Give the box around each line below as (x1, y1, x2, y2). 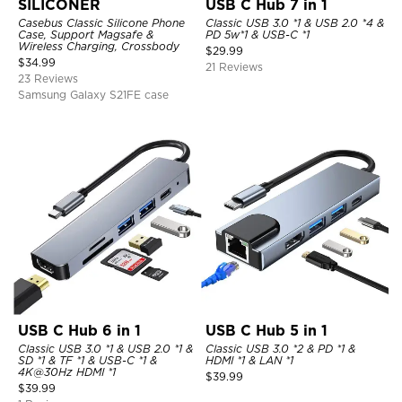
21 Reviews (205, 59, 263, 74)
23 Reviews (18, 71, 78, 85)
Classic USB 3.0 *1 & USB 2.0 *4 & (205, 15, 384, 30)
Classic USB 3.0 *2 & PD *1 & (205, 341, 355, 355)
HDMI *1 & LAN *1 (205, 353, 293, 367)
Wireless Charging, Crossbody (18, 39, 179, 53)
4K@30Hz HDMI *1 (18, 364, 116, 379)
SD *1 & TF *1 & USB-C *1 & (18, 353, 157, 367)
